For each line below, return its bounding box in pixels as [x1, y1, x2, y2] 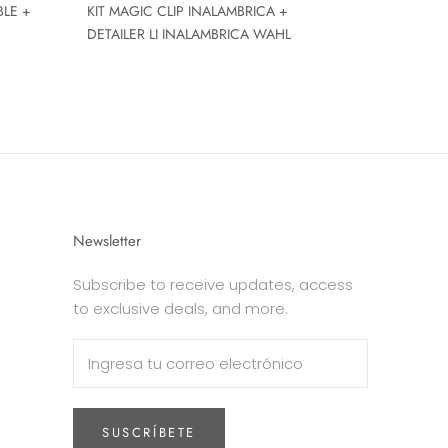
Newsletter [73, 229, 141, 252]
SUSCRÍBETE [102, 422, 196, 442]
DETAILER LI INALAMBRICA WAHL [87, 23, 291, 44]
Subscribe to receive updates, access [73, 273, 353, 295]
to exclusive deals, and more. [73, 297, 288, 319]
